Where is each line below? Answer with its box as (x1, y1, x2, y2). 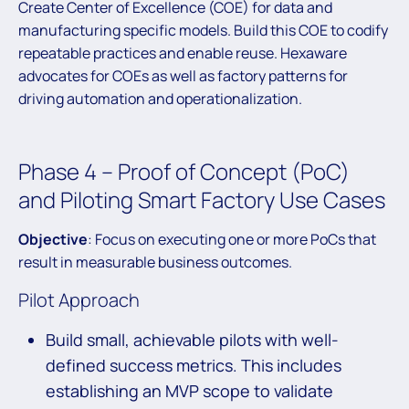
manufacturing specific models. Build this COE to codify (18, 20, 388, 41)
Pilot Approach (18, 288, 143, 313)
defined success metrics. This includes (46, 354, 341, 377)
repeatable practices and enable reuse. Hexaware (18, 43, 347, 64)
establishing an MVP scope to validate (46, 380, 333, 403)
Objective (18, 229, 88, 250)
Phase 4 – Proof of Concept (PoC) (18, 156, 350, 187)
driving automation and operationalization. (18, 89, 302, 110)
